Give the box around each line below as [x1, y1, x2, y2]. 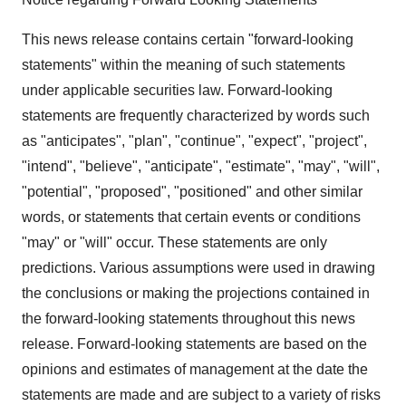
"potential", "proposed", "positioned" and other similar [22, 184, 362, 199]
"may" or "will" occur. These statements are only [22, 235, 327, 250]
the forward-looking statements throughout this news [22, 311, 355, 326]
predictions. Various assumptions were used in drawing [22, 260, 375, 275]
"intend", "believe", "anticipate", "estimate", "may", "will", [22, 159, 380, 174]
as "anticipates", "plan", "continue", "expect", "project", [22, 133, 367, 149]
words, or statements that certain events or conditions [22, 209, 361, 225]
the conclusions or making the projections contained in [22, 285, 370, 301]
